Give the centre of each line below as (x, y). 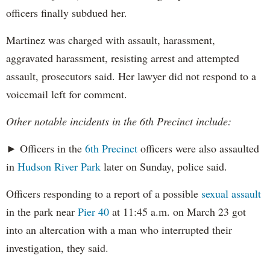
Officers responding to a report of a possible (104, 193)
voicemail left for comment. (67, 94)
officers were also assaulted (198, 148)
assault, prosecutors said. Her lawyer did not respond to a (131, 76)
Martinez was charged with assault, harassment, (111, 39)
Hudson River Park (59, 166)
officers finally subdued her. (67, 12)
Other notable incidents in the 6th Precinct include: (119, 121)
